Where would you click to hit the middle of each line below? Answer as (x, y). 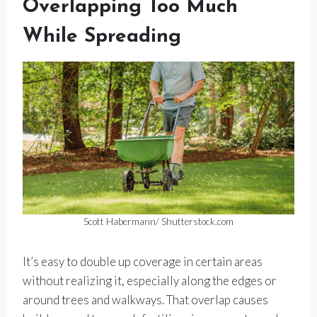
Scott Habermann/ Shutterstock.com (158, 222)
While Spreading (102, 37)
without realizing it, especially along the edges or (150, 281)
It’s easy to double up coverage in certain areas (143, 262)
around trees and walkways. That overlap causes (145, 300)
